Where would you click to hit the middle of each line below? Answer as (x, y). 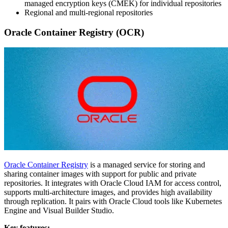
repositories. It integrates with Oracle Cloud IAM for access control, (113, 183)
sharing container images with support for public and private (100, 174)
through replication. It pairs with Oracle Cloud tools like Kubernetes (113, 202)
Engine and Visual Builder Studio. (59, 211)
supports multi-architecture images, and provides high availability (108, 192)
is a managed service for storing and (147, 165)
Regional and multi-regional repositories (89, 12)
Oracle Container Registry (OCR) (74, 32)
